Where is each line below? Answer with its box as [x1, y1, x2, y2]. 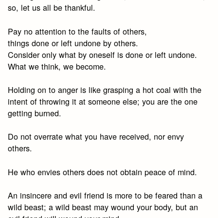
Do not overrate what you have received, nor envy [8, 130, 184, 143]
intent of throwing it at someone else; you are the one [8, 95, 198, 107]
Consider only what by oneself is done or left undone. [8, 48, 198, 60]
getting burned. [8, 107, 62, 119]
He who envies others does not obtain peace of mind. [8, 165, 198, 178]
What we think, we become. [8, 60, 107, 72]
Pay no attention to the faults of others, [8, 25, 147, 37]
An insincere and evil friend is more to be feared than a [8, 189, 203, 201]
